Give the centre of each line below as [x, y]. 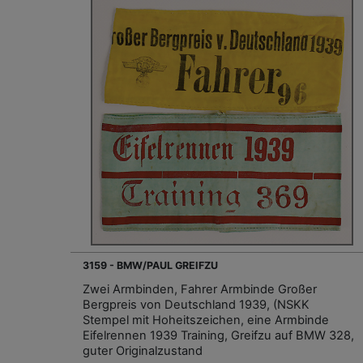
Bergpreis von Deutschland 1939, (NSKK [196, 304]
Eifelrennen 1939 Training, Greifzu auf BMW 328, [218, 335]
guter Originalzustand [143, 350]
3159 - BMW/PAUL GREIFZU [150, 265]
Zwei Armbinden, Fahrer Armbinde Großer [200, 289]
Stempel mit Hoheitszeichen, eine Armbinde [206, 320]
